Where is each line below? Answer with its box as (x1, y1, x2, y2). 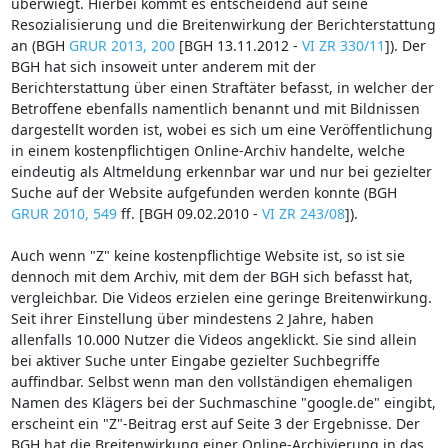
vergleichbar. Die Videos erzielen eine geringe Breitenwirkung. (10, 287, 432, 307)
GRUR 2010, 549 (10, 203, 117, 223)
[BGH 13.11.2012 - (174, 35, 302, 55)
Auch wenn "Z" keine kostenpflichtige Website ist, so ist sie (10, 245, 405, 265)
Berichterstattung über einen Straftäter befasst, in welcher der (10, 77, 434, 97)
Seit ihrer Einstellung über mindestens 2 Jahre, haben (10, 308, 374, 328)
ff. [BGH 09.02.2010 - (116, 203, 262, 223)
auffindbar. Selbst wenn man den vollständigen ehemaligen (10, 371, 413, 391)
